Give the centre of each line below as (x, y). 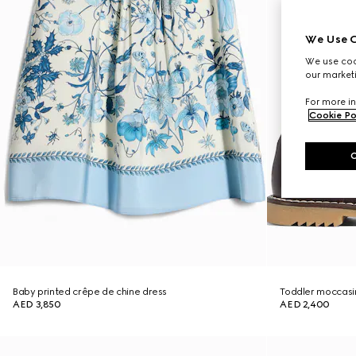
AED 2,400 (305, 304)
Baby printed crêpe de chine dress (90, 292)
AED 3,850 (37, 304)
